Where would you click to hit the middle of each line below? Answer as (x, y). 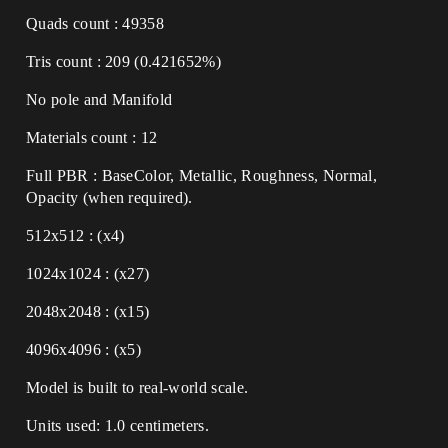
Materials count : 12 (92, 137)
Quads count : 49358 (95, 23)
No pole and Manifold (99, 99)
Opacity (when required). (109, 197)
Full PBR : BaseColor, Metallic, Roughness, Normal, (202, 175)
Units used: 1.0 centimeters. (117, 425)
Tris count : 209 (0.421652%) (123, 61)
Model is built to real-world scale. (137, 387)
